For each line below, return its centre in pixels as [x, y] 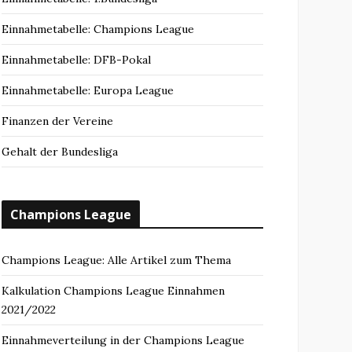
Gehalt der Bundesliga [60, 152]
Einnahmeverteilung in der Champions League [123, 340]
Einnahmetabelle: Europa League [88, 90]
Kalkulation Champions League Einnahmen [113, 291]
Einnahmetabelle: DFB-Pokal [76, 60]
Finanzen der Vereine [57, 121]
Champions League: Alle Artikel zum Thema [116, 260]
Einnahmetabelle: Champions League [98, 29]
